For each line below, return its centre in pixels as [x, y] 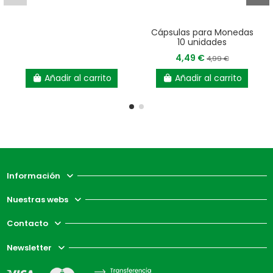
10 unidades [202, 42]
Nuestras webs [37, 200]
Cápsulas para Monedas [202, 33]
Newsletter [29, 247]
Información [33, 175]
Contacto [27, 224]
